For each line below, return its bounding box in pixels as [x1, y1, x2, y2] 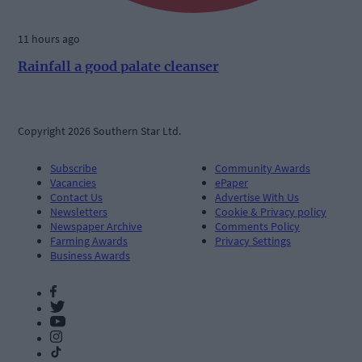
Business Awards [50, 247, 130, 263]
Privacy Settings [215, 233, 291, 248]
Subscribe [50, 160, 97, 175]
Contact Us [50, 189, 103, 204]
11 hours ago [18, 31, 80, 46]
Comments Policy [215, 218, 300, 234]
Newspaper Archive [50, 218, 142, 234]
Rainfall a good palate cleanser [18, 58, 219, 75]
